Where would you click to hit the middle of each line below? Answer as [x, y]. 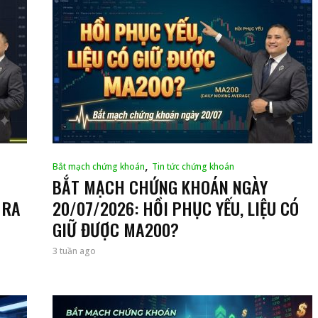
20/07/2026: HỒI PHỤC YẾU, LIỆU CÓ [176, 208]
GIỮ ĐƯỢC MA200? [116, 229]
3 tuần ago [74, 251]
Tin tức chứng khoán [193, 166]
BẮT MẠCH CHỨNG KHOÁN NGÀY [160, 186]
